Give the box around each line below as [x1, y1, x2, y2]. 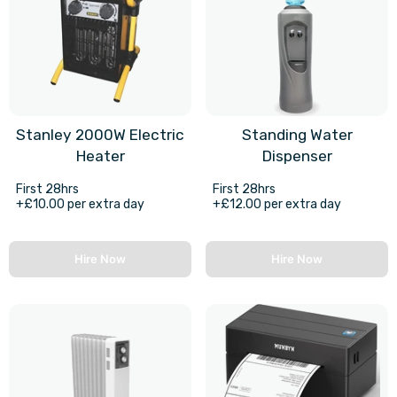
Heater [75, 147, 125, 166]
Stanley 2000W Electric [16, 126, 184, 144]
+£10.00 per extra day [16, 197, 144, 213]
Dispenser [261, 147, 332, 166]
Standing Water [241, 126, 353, 144]
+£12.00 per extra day [213, 197, 341, 213]
